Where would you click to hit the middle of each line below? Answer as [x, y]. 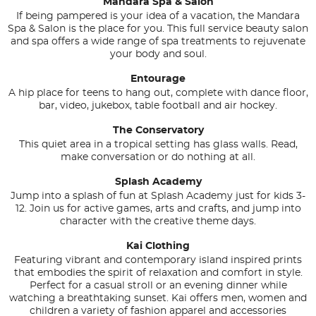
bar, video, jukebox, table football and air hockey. [158, 106]
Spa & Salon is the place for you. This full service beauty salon [158, 29]
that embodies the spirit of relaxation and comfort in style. [158, 273]
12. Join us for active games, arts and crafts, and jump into [158, 209]
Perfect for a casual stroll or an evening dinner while [158, 286]
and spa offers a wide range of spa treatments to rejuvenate [158, 42]
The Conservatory [158, 131]
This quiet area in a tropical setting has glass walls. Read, [158, 145]
